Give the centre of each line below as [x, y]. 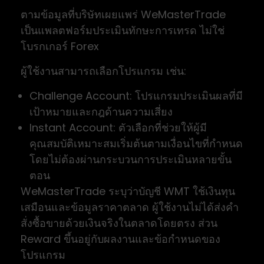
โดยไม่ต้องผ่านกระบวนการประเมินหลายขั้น [131, 159]
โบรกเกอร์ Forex [60, 46]
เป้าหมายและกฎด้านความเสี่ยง [101, 111]
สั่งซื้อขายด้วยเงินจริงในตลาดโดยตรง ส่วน [119, 223]
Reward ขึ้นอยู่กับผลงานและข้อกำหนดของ [121, 239]
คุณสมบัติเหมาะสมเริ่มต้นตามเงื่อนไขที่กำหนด [136, 143]
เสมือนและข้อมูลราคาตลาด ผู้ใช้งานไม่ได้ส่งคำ [130, 207]
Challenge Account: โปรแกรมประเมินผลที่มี [136, 95]
